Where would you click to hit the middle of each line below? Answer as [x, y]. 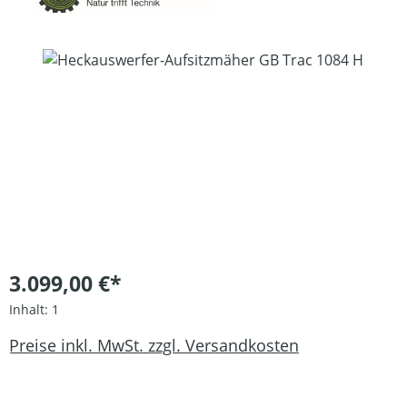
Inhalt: [30, 309]
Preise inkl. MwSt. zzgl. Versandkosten [154, 346]
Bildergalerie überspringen [100, 59]
